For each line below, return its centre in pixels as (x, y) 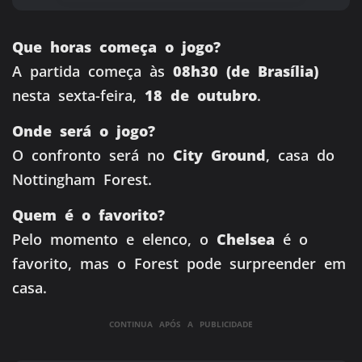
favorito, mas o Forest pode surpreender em (179, 264)
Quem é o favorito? (88, 215)
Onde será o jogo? (84, 130)
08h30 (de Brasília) (246, 71)
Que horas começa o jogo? (116, 46)
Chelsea (246, 240)
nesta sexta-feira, (78, 95)
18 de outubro (201, 95)
